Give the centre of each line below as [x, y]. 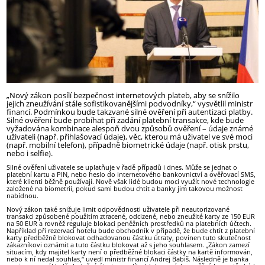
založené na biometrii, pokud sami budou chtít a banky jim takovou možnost [125, 188]
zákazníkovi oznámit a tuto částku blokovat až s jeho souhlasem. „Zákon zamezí [128, 245]
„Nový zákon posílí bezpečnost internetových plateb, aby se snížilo [123, 95]
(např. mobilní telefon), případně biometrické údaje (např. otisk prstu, [128, 145]
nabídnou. [23, 195]
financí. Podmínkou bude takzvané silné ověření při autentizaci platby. [130, 112]
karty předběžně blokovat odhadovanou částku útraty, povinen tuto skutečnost [129, 237]
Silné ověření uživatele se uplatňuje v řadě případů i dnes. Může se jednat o [122, 167]
